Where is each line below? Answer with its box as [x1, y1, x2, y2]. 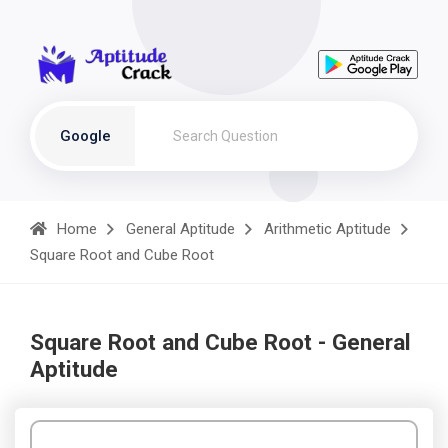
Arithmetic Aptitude [264, 220, 391, 238]
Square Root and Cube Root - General [30, 329, 411, 355]
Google [59, 127, 111, 145]
